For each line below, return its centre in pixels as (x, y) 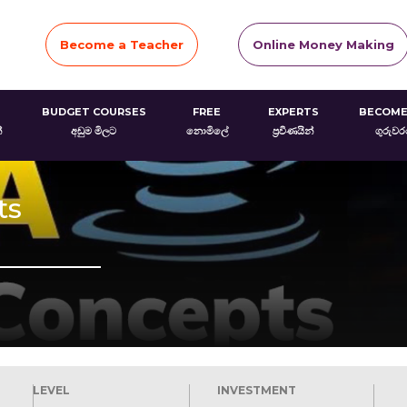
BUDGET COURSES (94, 112)
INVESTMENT (256, 390)
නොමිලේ (207, 131)
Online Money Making (323, 45)
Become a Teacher (122, 45)
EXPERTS (293, 112)
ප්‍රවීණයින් (293, 131)
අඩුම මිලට (94, 131)
